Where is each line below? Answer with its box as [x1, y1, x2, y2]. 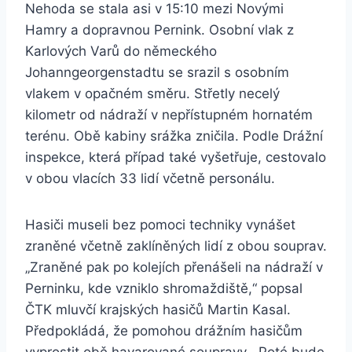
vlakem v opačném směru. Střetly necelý [25, 86, 280, 102]
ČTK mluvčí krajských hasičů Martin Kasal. [25, 302, 291, 318]
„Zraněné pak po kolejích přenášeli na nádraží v [25, 259, 323, 276]
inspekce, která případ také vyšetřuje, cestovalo [25, 149, 326, 166]
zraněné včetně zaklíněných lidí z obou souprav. [25, 238, 327, 255]
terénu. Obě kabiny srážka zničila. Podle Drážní [25, 128, 323, 145]
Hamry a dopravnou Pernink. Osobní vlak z [25, 22, 294, 38]
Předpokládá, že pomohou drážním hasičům [25, 323, 302, 339]
